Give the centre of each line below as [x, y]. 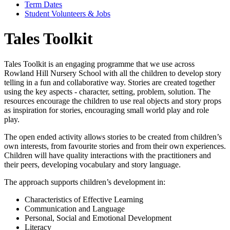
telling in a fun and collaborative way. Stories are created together [110, 82]
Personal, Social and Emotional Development [98, 218]
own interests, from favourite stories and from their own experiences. [115, 146]
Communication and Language [75, 208]
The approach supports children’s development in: [85, 182]
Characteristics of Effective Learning [84, 199]
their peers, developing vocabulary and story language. [92, 164]
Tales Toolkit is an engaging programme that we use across [99, 64]
